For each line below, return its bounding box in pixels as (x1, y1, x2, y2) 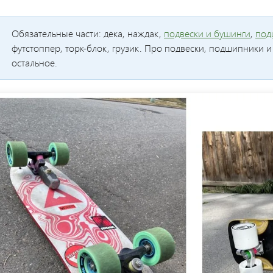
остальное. (12, 56, 57, 69)
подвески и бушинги (164, 27, 250, 40)
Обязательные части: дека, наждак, (12, 27, 164, 40)
